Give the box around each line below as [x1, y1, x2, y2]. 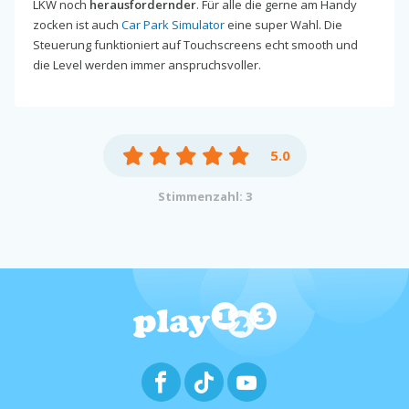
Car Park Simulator [121, 16, 225, 33]
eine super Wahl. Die [225, 16, 342, 33]
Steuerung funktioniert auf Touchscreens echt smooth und [33, 36, 358, 53]
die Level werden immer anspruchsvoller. [33, 56, 261, 73]
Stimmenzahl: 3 [157, 187, 252, 204]
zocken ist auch [33, 16, 121, 33]
